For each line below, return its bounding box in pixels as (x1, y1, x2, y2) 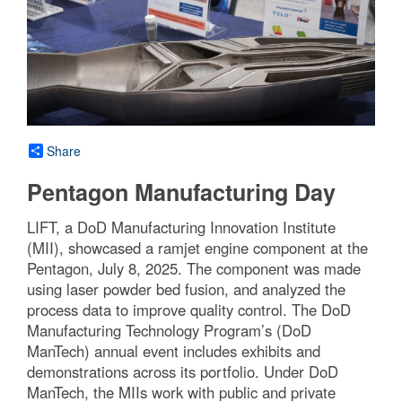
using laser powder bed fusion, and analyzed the (27, 278, 345, 301)
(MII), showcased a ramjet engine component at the (27, 237, 368, 259)
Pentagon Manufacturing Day (27, 176, 336, 209)
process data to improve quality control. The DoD (27, 299, 351, 321)
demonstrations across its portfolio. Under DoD (27, 361, 338, 383)
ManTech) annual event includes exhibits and (27, 340, 320, 363)
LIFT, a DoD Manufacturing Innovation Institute (27, 216, 336, 239)
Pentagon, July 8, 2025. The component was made (27, 258, 361, 280)
